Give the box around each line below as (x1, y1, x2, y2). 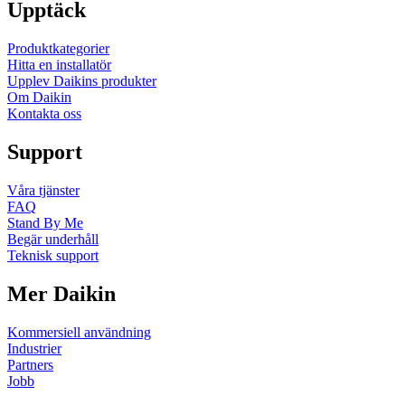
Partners (7, 356, 53, 372)
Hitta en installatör (7, 57, 111, 73)
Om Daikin (7, 89, 71, 106)
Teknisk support (7, 248, 99, 264)
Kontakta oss (7, 106, 81, 122)
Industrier (7, 340, 61, 356)
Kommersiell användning (7, 324, 151, 340)
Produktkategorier (7, 41, 109, 57)
